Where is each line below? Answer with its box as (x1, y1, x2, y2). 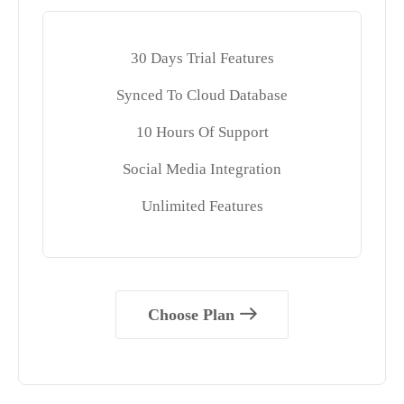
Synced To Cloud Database (116, 86, 288, 104)
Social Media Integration (123, 160, 281, 178)
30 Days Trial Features (130, 49, 274, 67)
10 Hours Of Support (135, 123, 269, 141)
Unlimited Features (141, 197, 263, 215)
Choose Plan (148, 305, 234, 324)
